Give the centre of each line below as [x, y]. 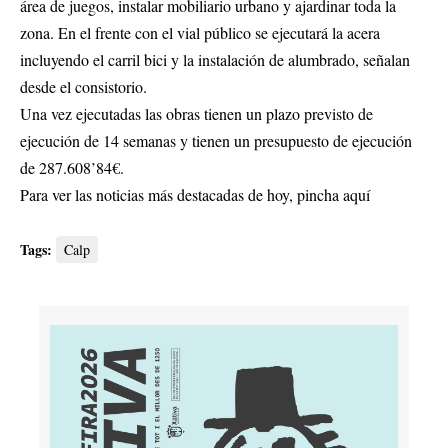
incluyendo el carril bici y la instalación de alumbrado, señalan [215, 60]
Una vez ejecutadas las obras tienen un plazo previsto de [196, 114]
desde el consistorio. [83, 87]
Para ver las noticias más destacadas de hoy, [158, 195]
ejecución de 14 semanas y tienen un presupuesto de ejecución [216, 141]
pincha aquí [333, 195]
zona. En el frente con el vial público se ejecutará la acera [200, 33]
